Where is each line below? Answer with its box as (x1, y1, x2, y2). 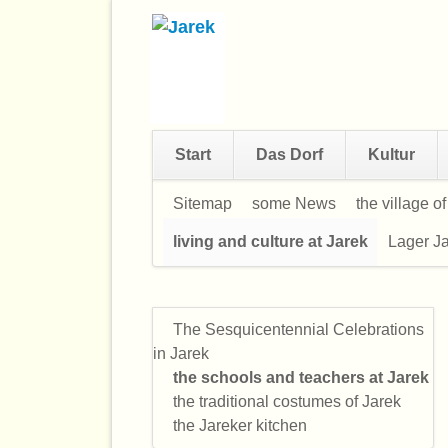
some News (252, 195, 336, 212)
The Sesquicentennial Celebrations (173, 320, 424, 338)
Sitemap (173, 195, 232, 212)
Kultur (368, 146, 415, 163)
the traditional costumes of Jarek (173, 392, 401, 410)
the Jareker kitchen (173, 416, 307, 434)
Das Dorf (256, 146, 323, 163)
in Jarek (153, 344, 209, 362)
